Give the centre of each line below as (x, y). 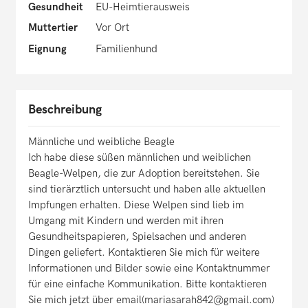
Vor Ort (112, 28)
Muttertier (53, 28)
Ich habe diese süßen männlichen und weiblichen (140, 158)
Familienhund (126, 48)
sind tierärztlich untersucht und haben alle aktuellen (147, 189)
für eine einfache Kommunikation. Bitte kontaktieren (147, 284)
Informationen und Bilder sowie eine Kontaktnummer (149, 268)
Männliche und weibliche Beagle (101, 142)
